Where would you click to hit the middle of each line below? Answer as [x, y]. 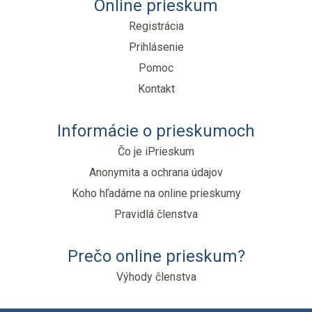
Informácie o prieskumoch [156, 131]
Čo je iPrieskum [156, 151]
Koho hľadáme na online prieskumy [156, 193]
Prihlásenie [156, 47]
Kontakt [156, 89]
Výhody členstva [156, 277]
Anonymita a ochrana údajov [156, 172]
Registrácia [156, 26]
